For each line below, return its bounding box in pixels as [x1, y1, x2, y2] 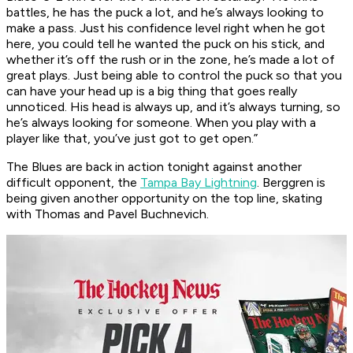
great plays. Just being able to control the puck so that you [6, 68, 342, 84]
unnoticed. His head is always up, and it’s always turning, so [6, 99, 340, 115]
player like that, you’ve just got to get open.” [6, 131, 258, 147]
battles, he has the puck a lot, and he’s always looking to [6, 5, 324, 20]
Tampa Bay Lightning [140, 175, 257, 191]
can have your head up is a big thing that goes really [6, 84, 297, 99]
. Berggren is [257, 175, 325, 191]
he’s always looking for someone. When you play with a [6, 115, 316, 131]
